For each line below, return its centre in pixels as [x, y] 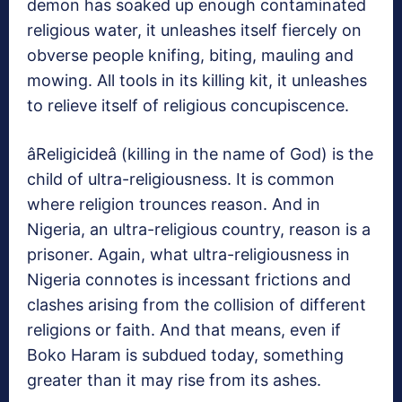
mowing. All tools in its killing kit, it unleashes [197, 81]
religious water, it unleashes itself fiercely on [194, 31]
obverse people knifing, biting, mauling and [190, 56]
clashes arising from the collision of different [197, 305]
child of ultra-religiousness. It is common [181, 179]
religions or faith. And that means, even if [184, 330]
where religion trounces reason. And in [174, 205]
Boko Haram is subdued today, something [185, 355]
